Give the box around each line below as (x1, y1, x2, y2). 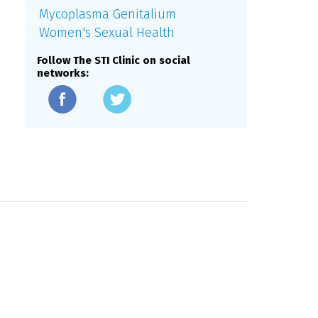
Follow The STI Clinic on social (37, 54, 190, 67)
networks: (37, 67, 89, 80)
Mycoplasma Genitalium (39, 6, 176, 23)
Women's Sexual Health (39, 25, 175, 41)
